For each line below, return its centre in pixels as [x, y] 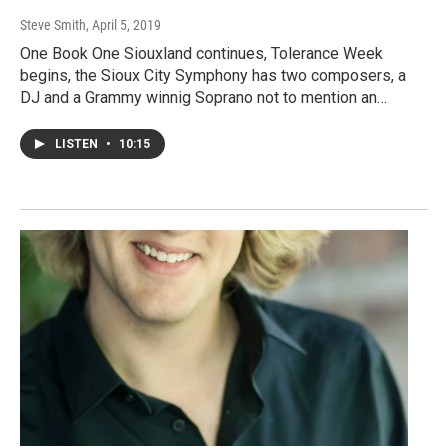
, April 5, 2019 [123, 25]
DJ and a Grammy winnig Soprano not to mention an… [203, 98]
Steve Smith [53, 25]
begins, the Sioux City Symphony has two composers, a [213, 76]
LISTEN [78, 144]
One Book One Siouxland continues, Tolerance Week [201, 54]
